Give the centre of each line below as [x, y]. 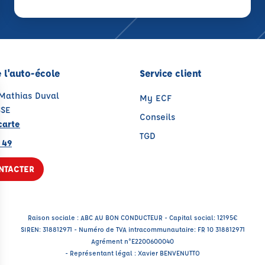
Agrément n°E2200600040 [132, 241]
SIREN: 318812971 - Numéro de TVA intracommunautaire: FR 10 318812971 [132, 230]
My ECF [156, 98]
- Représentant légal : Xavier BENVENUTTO [132, 253]
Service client [171, 73]
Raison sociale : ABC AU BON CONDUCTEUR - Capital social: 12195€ [132, 218]
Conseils [157, 117]
